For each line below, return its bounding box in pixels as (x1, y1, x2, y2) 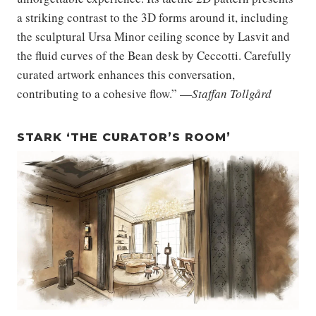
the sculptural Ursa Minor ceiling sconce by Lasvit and (17, 28, 290, 44)
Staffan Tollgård (192, 85, 272, 102)
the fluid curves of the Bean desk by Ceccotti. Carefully (17, 47, 291, 63)
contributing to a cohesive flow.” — (17, 85, 192, 102)
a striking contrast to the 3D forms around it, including (17, 8, 288, 25)
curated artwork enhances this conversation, (17, 66, 235, 83)
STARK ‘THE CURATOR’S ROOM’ (17, 130, 231, 144)
